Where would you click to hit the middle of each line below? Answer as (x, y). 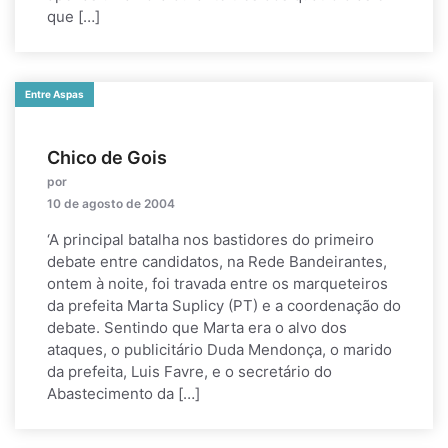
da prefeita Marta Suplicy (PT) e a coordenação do (224, 305)
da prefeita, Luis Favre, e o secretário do (189, 371)
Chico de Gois (107, 157)
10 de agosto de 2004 (111, 203)
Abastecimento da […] (123, 393)
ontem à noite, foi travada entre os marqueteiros (217, 283)
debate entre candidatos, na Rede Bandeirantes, (217, 261)
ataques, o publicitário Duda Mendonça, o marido (219, 349)
